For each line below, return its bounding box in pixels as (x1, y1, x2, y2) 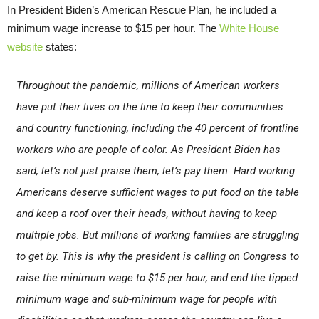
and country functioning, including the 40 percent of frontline (16, 122, 299, 135)
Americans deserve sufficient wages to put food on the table (16, 186, 299, 199)
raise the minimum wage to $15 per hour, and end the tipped (16, 271, 298, 285)
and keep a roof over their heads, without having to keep (16, 207, 277, 221)
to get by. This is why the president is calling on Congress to (16, 250, 299, 263)
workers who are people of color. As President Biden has (16, 143, 281, 157)
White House (219, 22, 279, 35)
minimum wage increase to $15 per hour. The (7, 22, 219, 35)
